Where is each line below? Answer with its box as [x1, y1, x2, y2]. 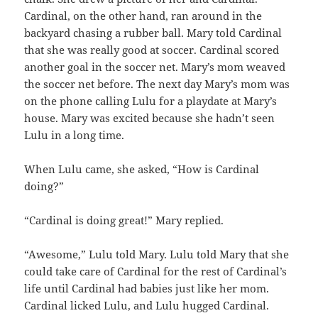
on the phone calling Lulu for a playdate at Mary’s [24, 94, 278, 109]
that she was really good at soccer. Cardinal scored [24, 43, 280, 57]
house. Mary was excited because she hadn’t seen [24, 111, 275, 126]
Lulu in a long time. [24, 128, 125, 143]
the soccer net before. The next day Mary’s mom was [24, 77, 290, 92]
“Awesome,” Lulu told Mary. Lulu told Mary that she [24, 247, 290, 262]
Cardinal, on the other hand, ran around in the [24, 9, 263, 23]
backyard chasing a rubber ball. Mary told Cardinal [24, 26, 283, 40]
